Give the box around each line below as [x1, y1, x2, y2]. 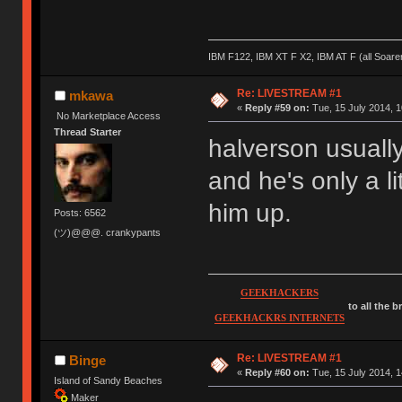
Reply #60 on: [244, 366, 310, 378]
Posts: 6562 [54, 207, 107, 219]
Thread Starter [54, 126, 122, 137]
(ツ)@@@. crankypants [54, 226, 162, 238]
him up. [207, 199, 292, 228]
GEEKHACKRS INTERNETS [214, 312, 345, 323]
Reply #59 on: [244, 101, 310, 113]
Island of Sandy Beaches [54, 374, 163, 386]
